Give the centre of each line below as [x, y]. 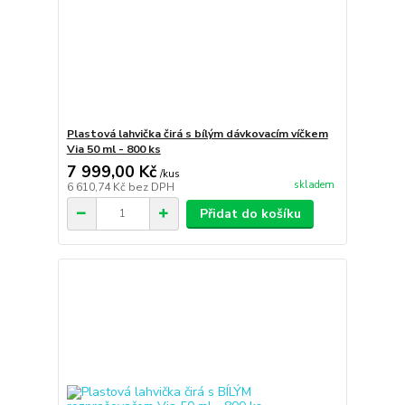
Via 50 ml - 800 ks [113, 149]
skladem [314, 185]
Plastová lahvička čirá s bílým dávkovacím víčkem [197, 133]
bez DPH [151, 187]
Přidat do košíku [250, 213]
